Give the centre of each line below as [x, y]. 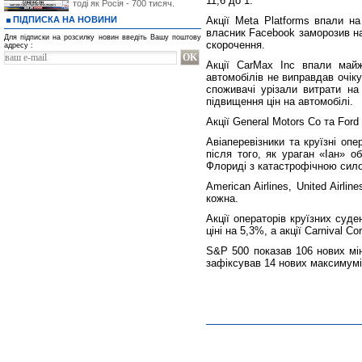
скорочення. [236, 45]
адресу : [19, 45]
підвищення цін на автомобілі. [280, 101]
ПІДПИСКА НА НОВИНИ [65, 19]
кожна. [222, 198]
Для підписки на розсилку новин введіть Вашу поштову [103, 37]
